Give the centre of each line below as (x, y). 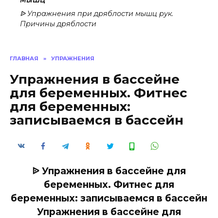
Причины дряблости (58, 24)
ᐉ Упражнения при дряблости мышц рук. (96, 14)
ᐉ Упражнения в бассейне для (109, 171)
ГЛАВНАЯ (24, 58)
